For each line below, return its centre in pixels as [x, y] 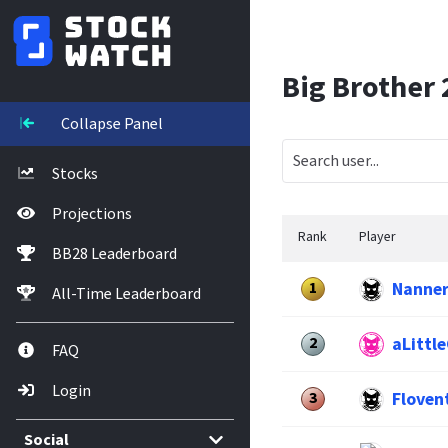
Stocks [75, 174]
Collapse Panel [112, 124]
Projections [92, 214]
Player [377, 237]
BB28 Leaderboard [114, 254]
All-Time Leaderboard [126, 294]
